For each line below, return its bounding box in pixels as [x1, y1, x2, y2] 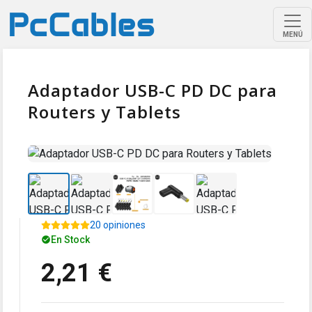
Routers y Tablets [28, 100, 181, 123]
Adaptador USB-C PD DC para [28, 79, 277, 102]
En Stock [51, 233, 90, 245]
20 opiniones [90, 219, 146, 231]
